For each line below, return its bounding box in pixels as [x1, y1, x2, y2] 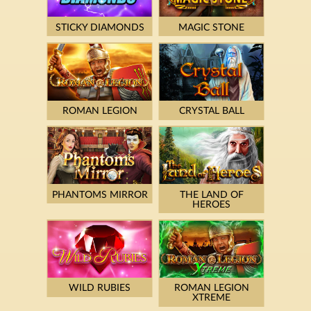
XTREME [192, 293, 230, 303]
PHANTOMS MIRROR [51, 190, 148, 200]
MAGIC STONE [178, 22, 244, 33]
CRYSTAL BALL [178, 106, 244, 117]
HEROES [192, 199, 230, 210]
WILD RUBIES [69, 283, 131, 294]
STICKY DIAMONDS [55, 22, 144, 33]
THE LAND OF [179, 190, 244, 200]
